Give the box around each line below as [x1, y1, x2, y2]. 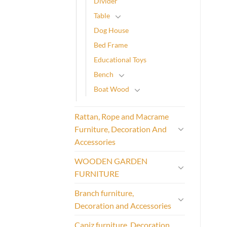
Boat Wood [94, 84, 129, 93]
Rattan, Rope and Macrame [74, 111, 169, 121]
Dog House [94, 25, 129, 34]
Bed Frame [94, 40, 128, 49]
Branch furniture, [74, 187, 134, 198]
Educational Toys [94, 55, 146, 64]
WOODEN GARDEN [74, 156, 147, 166]
